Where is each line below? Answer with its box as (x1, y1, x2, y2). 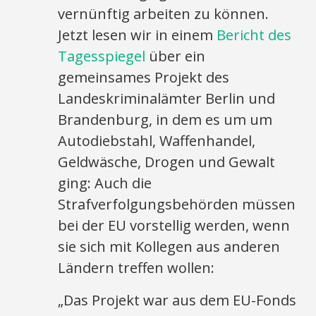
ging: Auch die (58, 174, 152, 193)
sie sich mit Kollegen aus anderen (58, 237, 281, 256)
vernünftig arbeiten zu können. (58, 4, 269, 23)
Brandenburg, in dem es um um (58, 110, 273, 129)
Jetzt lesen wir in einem (58, 25, 217, 44)
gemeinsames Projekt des (58, 68, 230, 87)
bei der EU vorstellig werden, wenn (58, 216, 291, 235)
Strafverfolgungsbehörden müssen (58, 195, 296, 214)
